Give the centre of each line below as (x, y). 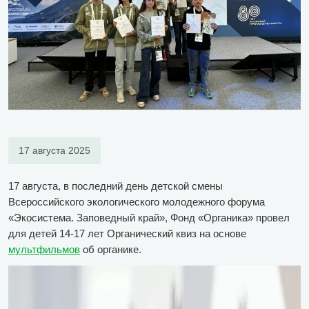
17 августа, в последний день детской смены (116, 186)
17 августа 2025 (54, 150)
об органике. (111, 249)
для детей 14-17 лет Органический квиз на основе (127, 233)
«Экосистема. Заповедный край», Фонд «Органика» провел (149, 218)
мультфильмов (44, 249)
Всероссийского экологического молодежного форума (137, 202)
